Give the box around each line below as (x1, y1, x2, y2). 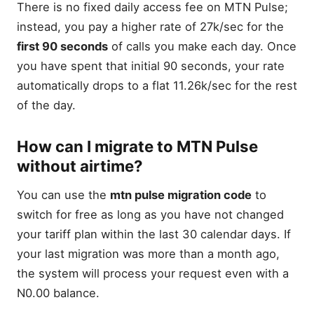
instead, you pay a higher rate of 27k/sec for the (17, 19, 284, 34)
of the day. (17, 97, 76, 112)
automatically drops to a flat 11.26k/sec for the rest (17, 78, 297, 93)
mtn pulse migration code (110, 188, 252, 203)
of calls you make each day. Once (108, 39, 296, 53)
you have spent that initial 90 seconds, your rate (17, 58, 285, 73)
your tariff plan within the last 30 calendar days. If (17, 227, 291, 242)
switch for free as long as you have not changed (17, 207, 284, 222)
